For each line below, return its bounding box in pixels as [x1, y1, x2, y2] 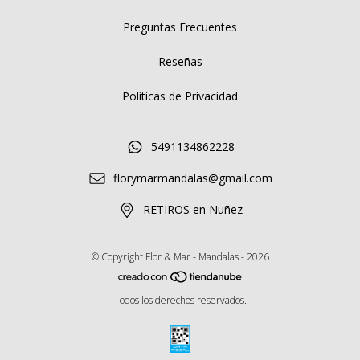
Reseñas [157, 54, 202, 69]
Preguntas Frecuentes [123, 19, 237, 35]
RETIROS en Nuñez [142, 202, 243, 218]
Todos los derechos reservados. [113, 293, 247, 308]
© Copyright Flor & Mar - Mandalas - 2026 [91, 249, 269, 264]
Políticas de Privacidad [122, 88, 238, 104]
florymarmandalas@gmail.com [112, 170, 272, 186]
